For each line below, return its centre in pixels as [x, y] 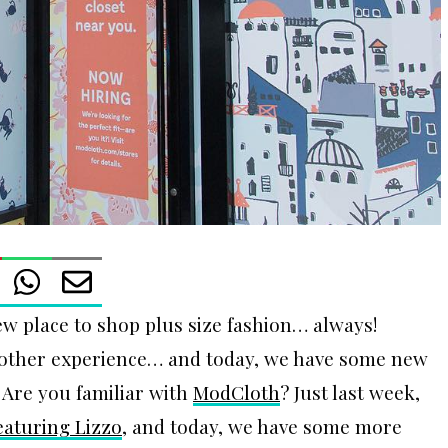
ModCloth [236, 392]
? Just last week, [350, 392]
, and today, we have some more [262, 426]
